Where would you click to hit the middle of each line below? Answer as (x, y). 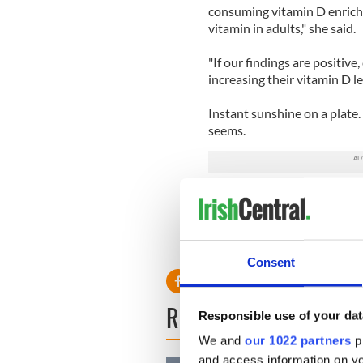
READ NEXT (215, 317)
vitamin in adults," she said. (282, 28)
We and (221, 340)
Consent (271, 262)
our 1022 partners (298, 340)
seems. (226, 130)
